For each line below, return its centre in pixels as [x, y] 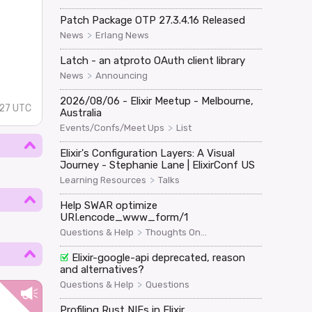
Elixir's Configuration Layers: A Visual [147, 153]
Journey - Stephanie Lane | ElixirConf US [157, 165]
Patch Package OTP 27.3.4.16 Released [152, 20]
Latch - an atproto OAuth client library [152, 60]
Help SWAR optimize [108, 205]
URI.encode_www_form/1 [124, 217]
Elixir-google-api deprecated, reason [159, 257]
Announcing [121, 75]
